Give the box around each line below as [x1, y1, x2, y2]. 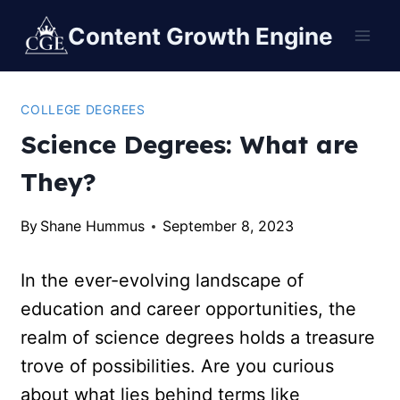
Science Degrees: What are [21, 129, 359, 160]
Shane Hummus [40, 217, 146, 235]
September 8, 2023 [162, 217, 295, 235]
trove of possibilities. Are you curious [21, 355, 335, 377]
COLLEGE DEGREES [21, 102, 146, 117]
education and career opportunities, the [21, 298, 357, 320]
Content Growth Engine [68, 21, 334, 50]
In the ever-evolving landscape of [21, 270, 304, 291]
